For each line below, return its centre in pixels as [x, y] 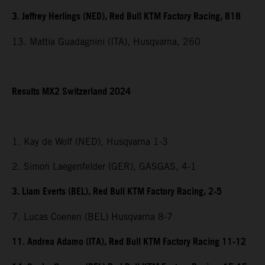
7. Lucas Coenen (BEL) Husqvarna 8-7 [92, 216]
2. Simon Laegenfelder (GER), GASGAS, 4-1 [104, 166]
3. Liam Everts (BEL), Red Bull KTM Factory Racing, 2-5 [117, 192]
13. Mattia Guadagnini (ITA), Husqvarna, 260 [106, 41]
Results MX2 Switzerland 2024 [71, 92]
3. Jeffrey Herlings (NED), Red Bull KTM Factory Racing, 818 [126, 17]
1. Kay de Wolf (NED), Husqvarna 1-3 [90, 141]
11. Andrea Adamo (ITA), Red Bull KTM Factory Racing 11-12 [129, 242]
